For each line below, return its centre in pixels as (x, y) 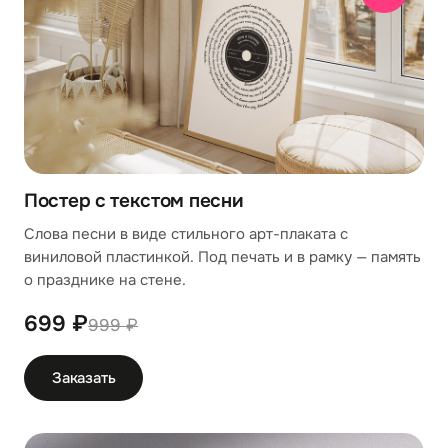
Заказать (84, 378)
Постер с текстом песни (134, 201)
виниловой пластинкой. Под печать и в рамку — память (222, 257)
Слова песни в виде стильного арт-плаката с (186, 234)
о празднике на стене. (105, 280)
